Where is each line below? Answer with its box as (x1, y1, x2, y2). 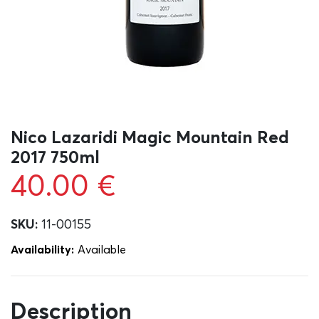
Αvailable (78, 242, 126, 256)
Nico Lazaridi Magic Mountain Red (11, 127, 289, 147)
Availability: (11, 242, 74, 256)
